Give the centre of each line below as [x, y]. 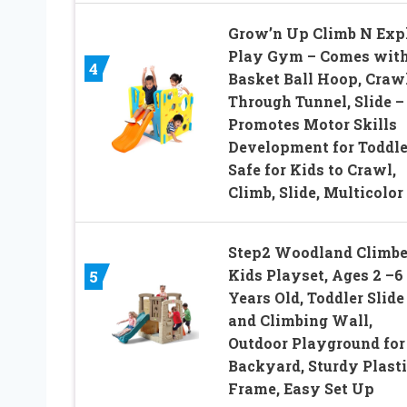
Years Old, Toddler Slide [316, 298]
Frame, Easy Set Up [301, 389]
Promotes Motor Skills [312, 124]
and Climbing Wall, [300, 321]
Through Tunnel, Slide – [316, 102]
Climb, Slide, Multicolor [315, 193]
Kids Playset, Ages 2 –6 [315, 275]
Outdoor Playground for [316, 343]
